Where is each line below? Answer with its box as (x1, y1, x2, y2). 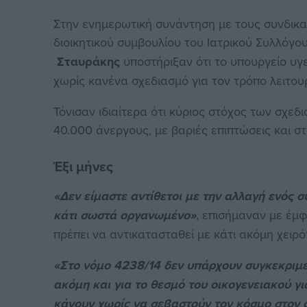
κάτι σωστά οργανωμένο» (53, 206, 197, 224)
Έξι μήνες (53, 156, 114, 176)
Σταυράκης (53, 52, 121, 71)
